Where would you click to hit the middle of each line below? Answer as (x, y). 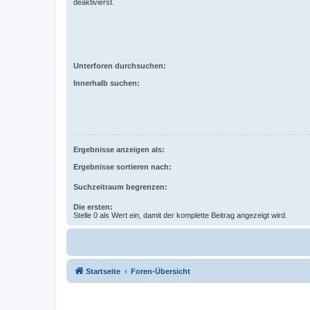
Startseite (103, 271)
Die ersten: (93, 207)
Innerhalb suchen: (107, 83)
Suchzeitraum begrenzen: (120, 186)
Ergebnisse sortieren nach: (122, 166)
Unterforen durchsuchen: (120, 66)
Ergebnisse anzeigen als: (119, 150)
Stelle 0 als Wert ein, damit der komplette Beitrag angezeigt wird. (180, 215)
